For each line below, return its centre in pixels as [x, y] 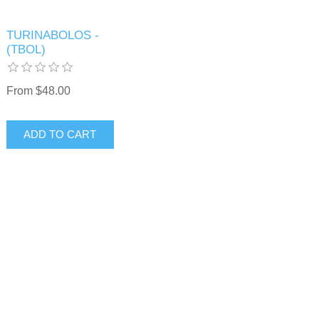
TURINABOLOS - [52, 35]
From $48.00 [38, 90]
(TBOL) [26, 49]
